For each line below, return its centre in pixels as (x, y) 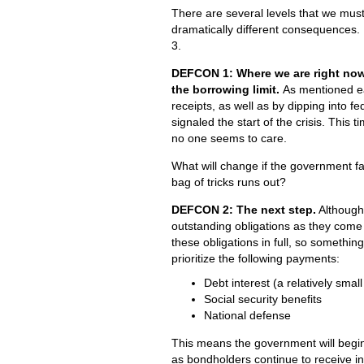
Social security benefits (263, 299)
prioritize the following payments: (256, 259)
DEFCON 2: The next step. (244, 210)
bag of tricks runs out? (229, 182)
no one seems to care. (229, 139)
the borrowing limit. (227, 90)
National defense (247, 316)
